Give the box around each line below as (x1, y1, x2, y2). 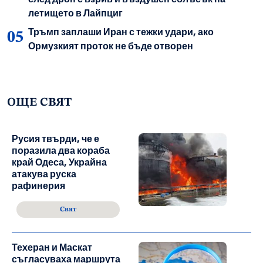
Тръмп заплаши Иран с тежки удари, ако (28, 25, 214, 39)
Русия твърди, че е (12, 132, 99, 146)
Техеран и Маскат (12, 241, 92, 255)
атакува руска (12, 167, 76, 181)
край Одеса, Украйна (12, 156, 107, 170)
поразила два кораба (12, 144, 110, 158)
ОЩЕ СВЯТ (7, 97, 72, 109)
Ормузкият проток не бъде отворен (28, 39, 193, 53)
